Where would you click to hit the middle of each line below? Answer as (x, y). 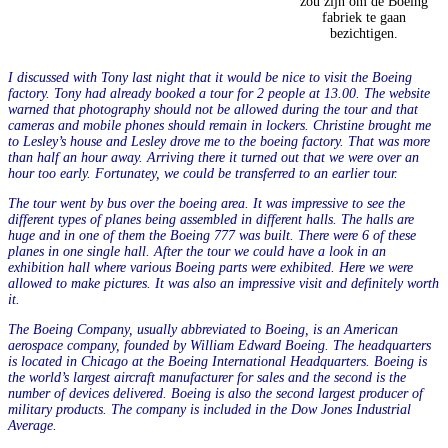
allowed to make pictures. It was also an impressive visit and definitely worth (223, 283)
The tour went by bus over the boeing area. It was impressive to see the (206, 203)
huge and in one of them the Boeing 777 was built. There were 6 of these (212, 235)
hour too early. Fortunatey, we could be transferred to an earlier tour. (203, 173)
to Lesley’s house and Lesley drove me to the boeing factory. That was (205, 141)
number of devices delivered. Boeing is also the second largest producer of (215, 393)
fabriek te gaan (364, 17)
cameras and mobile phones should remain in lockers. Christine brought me (219, 125)
